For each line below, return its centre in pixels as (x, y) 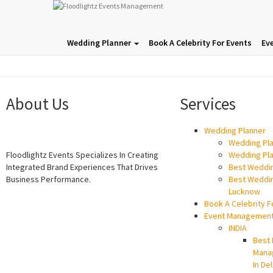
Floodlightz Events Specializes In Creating (82, 155)
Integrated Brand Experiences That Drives (82, 167)
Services (208, 104)
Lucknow (244, 191)
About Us (37, 104)
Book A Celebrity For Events (200, 43)
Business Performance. (48, 179)
